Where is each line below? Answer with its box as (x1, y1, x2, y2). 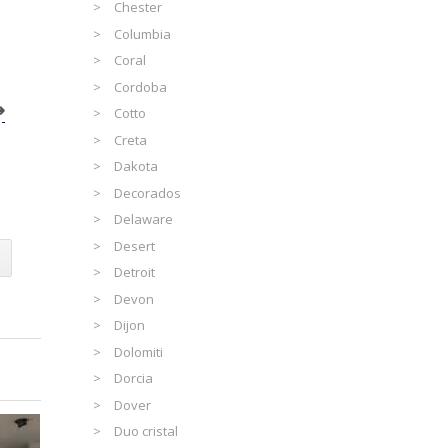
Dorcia (114, 369, 154, 388)
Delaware (114, 210, 174, 229)
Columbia (114, 24, 172, 43)
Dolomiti (114, 342, 164, 361)
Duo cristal (114, 422, 179, 441)
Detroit (114, 263, 156, 282)
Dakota (114, 157, 159, 176)
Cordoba (114, 77, 168, 96)
